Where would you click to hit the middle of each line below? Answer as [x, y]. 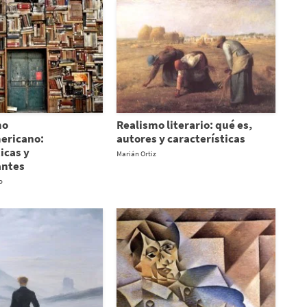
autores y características [181, 138]
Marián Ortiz [136, 153]
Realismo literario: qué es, [184, 124]
